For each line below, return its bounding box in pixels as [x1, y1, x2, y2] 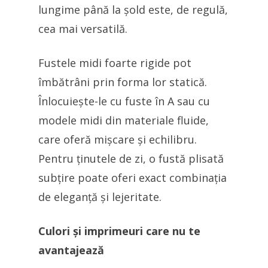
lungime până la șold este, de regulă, [38, 2, 228, 17]
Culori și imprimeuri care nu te [38, 224, 200, 238]
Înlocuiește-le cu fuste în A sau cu [38, 94, 210, 108]
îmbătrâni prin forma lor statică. [38, 75, 207, 89]
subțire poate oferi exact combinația [38, 170, 227, 185]
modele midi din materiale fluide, [38, 113, 209, 127]
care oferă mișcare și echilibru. [38, 132, 197, 147]
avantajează [38, 243, 104, 257]
